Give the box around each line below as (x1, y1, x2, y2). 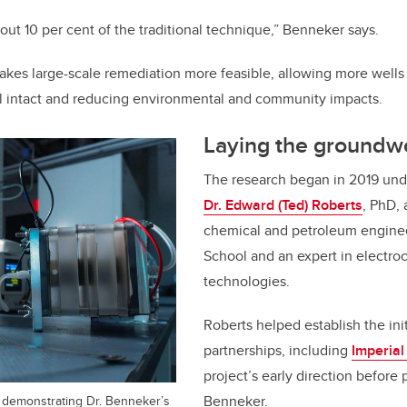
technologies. (203, 271, 290, 293)
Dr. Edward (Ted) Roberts (203, 194, 362, 216)
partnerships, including (203, 340, 352, 362)
